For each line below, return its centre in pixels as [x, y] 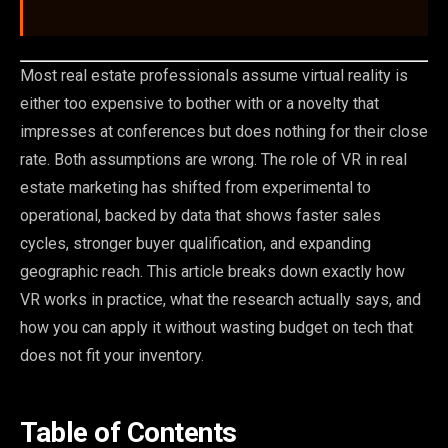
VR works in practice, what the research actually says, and [220, 300]
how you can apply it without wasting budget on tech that [216, 328]
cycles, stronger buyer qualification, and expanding [195, 244]
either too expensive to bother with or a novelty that [199, 104]
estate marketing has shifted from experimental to [195, 188]
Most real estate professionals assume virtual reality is [214, 76]
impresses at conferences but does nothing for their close [224, 132]
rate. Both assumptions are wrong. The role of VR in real [213, 160]
